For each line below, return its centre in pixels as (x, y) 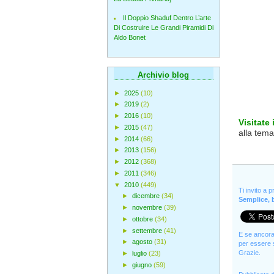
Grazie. (249, 253)
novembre (148, 208)
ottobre (143, 219)
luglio (140, 254)
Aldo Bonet (129, 38)
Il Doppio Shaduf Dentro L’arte (167, 18)
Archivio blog (163, 75)
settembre (148, 230)
